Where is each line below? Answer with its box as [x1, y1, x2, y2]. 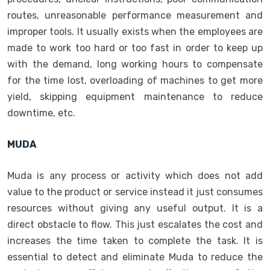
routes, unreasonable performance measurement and [7, 9, 263, 21]
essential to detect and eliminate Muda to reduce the [7, 251, 263, 263]
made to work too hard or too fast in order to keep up [7, 42, 263, 54]
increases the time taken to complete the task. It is [7, 234, 263, 246]
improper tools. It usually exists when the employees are [7, 25, 263, 37]
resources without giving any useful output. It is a [7, 202, 263, 214]
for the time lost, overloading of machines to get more [7, 74, 263, 86]
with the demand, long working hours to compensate [7, 58, 263, 70]
